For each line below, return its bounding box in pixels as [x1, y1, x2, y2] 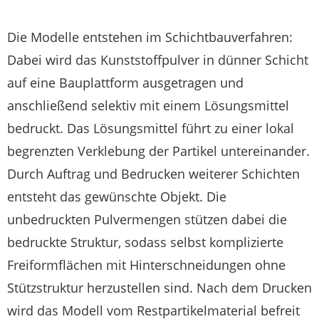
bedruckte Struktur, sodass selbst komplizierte [7, 234, 283, 251]
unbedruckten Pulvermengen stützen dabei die [7, 211, 287, 229]
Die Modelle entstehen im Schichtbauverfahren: [7, 28, 293, 46]
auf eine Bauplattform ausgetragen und [7, 74, 244, 92]
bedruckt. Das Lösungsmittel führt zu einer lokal [7, 120, 294, 137]
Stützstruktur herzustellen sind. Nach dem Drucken [7, 279, 312, 297]
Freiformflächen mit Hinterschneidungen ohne [7, 256, 286, 274]
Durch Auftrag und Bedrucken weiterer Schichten [7, 165, 300, 183]
